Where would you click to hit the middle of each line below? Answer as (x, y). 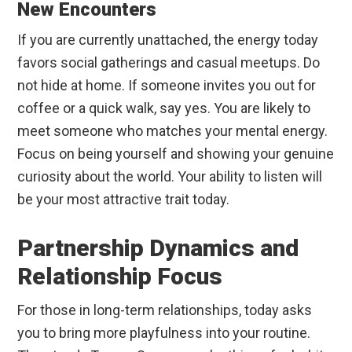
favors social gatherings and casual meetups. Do (169, 63)
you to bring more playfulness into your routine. (164, 333)
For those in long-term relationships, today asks (165, 310)
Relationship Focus (120, 277)
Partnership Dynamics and (158, 248)
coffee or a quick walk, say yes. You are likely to (164, 108)
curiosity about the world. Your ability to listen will (170, 177)
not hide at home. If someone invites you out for (167, 86)
